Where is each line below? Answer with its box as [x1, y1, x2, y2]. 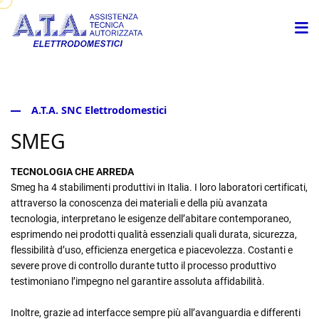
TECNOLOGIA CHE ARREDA [11, 166, 134, 178]
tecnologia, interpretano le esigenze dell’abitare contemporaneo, [11, 213, 291, 225]
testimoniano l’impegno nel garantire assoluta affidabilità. [11, 276, 265, 288]
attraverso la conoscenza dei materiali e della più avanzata [11, 197, 268, 209]
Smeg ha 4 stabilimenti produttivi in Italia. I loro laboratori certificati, [11, 182, 308, 194]
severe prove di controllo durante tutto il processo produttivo [11, 260, 276, 272]
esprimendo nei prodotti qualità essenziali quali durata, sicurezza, [11, 229, 297, 241]
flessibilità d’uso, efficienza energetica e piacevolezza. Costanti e [11, 244, 293, 256]
